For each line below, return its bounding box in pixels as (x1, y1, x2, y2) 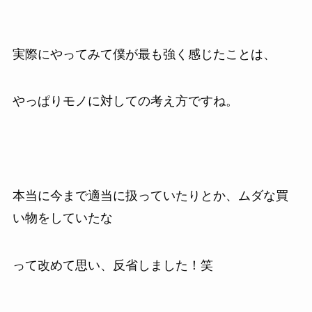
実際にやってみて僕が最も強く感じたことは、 (12, 47, 276, 61)
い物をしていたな (12, 211, 113, 226)
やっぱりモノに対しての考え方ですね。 (12, 94, 238, 109)
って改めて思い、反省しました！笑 (12, 258, 213, 272)
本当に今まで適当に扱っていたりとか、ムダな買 (12, 189, 288, 203)
